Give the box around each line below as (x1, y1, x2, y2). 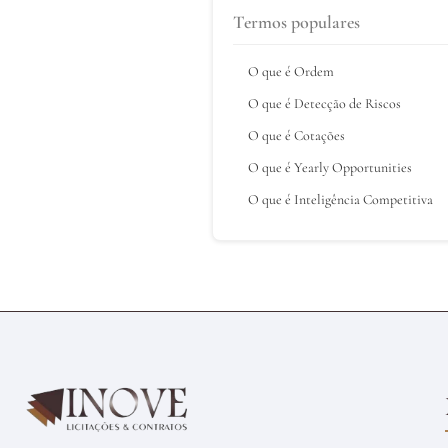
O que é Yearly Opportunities (248, 158, 412, 176)
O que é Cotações (248, 126, 345, 144)
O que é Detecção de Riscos (248, 94, 401, 112)
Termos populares (233, 10, 360, 33)
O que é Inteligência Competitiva (248, 190, 433, 208)
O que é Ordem (248, 62, 334, 80)
